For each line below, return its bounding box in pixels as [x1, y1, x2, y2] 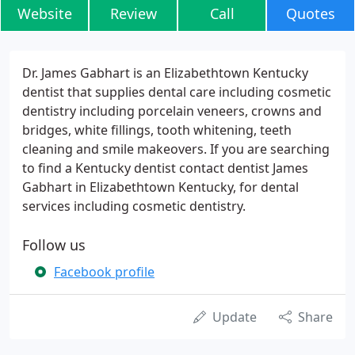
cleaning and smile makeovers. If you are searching [22, 140, 330, 158]
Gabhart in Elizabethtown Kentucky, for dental [22, 178, 299, 196]
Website [17, 4, 72, 23]
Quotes [286, 4, 335, 23]
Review [109, 4, 157, 23]
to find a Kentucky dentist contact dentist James [22, 159, 308, 177]
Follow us [22, 235, 86, 254]
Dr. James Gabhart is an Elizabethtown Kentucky [22, 64, 308, 82]
